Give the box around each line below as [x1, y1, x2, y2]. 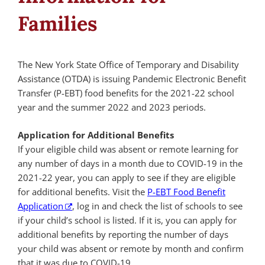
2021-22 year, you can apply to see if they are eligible [18, 171, 235, 183]
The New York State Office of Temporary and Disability [18, 59, 239, 71]
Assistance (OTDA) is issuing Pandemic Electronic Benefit [18, 73, 246, 85]
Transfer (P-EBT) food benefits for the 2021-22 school [18, 87, 234, 99]
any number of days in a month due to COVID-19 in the [18, 157, 243, 169]
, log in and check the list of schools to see [72, 199, 243, 212]
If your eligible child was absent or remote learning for [18, 143, 238, 155]
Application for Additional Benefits [18, 128, 174, 141]
